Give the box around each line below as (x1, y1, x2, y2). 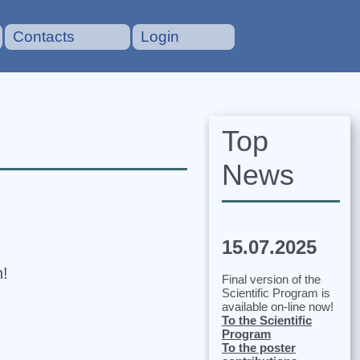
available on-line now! (221, 299, 333, 313)
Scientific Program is (221, 285, 330, 300)
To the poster (221, 340, 296, 354)
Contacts (13, 28, 76, 45)
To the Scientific (221, 313, 312, 327)
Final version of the (221, 272, 321, 286)
